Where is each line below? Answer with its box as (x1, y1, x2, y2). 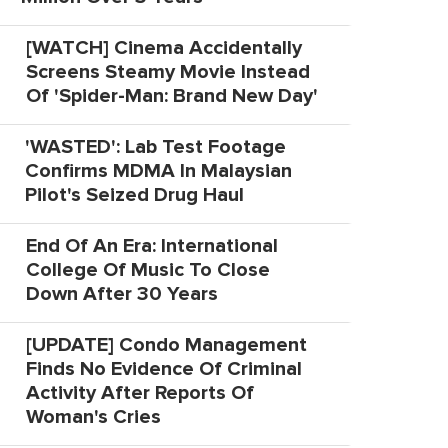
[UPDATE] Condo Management (25, 333, 307, 357)
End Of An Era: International (25, 234, 278, 258)
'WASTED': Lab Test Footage (24, 135, 286, 159)
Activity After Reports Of (25, 381, 254, 405)
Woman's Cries (25, 405, 161, 429)
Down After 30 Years (25, 282, 218, 306)
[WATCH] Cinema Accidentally (25, 36, 302, 60)
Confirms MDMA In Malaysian (24, 159, 292, 183)
